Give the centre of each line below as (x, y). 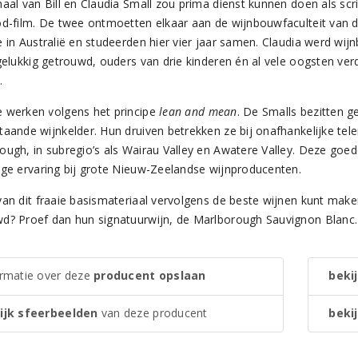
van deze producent (153, 312)
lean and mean (198, 112)
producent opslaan (150, 276)
